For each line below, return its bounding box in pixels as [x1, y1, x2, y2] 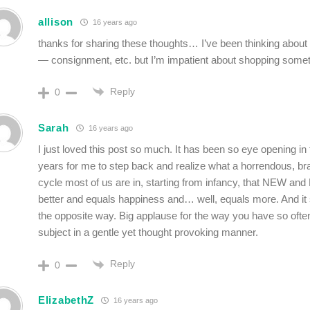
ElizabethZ [38, 294, 94, 307]
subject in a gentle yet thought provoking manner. [38, 226, 258, 239]
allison [38, 15, 73, 28]
